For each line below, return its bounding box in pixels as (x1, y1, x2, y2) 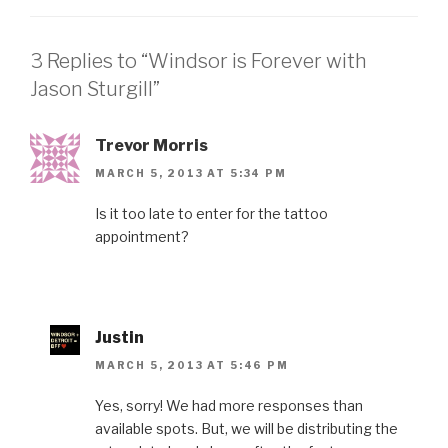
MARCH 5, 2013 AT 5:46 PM (95, 359, 289, 372)
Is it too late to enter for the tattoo (95, 204, 328, 222)
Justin (95, 327, 144, 347)
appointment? (95, 227, 189, 245)
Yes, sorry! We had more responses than (95, 397, 363, 415)
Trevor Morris (95, 135, 208, 155)
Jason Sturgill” (30, 76, 160, 101)
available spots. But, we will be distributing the (95, 420, 398, 438)
